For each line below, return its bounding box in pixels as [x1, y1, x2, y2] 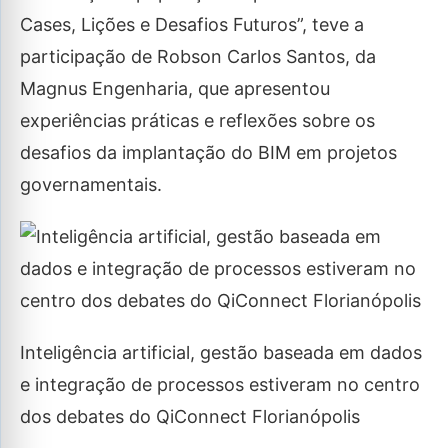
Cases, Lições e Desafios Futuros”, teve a [20, 14, 364, 36]
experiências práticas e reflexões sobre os [20, 110, 375, 132]
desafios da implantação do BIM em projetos [20, 142, 397, 164]
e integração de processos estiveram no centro [20, 374, 420, 396]
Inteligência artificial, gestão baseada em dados [20, 342, 422, 364]
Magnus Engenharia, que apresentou [20, 78, 330, 100]
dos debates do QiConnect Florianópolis [20, 406, 360, 428]
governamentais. [20, 174, 162, 196]
